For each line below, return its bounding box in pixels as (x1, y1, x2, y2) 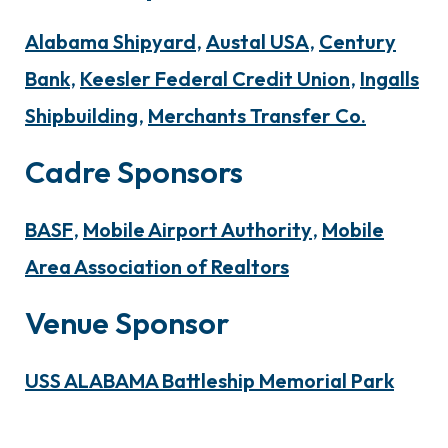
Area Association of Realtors (25, 253, 289, 279)
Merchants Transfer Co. (148, 102, 366, 128)
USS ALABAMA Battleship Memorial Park (25, 367, 394, 393)
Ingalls (360, 65, 419, 91)
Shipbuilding (25, 102, 138, 128)
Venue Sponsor (25, 303, 229, 342)
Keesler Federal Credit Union (80, 65, 350, 91)
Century (319, 28, 396, 54)
